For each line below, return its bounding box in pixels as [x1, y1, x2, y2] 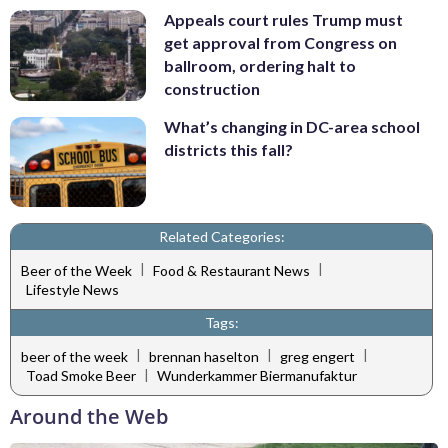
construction [164, 79, 260, 99]
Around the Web [10, 403, 168, 431]
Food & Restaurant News [153, 261, 310, 279]
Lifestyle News [26, 281, 119, 299]
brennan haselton [149, 347, 259, 365]
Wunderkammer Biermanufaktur [157, 367, 357, 385]
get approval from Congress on [164, 33, 397, 53]
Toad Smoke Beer [26, 367, 136, 385]
